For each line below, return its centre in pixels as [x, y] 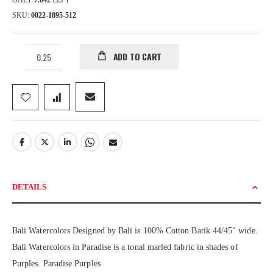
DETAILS [29, 186]
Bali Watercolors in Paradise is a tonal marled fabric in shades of [125, 247]
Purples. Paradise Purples [56, 263]
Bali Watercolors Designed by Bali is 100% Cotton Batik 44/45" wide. [135, 230]
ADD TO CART [137, 57]
